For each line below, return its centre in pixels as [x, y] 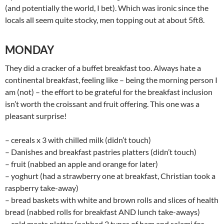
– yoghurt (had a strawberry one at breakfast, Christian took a [110, 176]
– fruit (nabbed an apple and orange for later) [81, 164]
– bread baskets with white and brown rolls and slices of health [112, 200]
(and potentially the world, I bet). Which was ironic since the [107, 8]
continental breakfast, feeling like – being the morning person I [111, 80]
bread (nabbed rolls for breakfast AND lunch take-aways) [102, 212]
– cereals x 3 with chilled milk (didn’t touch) [78, 140]
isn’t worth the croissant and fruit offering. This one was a [102, 104]
